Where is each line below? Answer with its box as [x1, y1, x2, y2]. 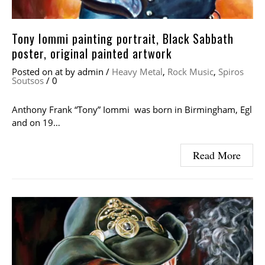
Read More [193, 148, 241, 163]
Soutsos [12, 75, 44, 87]
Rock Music [167, 66, 214, 78]
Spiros [218, 66, 244, 78]
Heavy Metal [112, 66, 163, 78]
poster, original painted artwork [12, 44, 172, 63]
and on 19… [12, 117, 60, 129]
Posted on [12, 66, 55, 78]
